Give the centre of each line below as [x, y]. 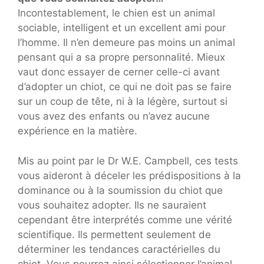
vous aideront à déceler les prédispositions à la [129, 175]
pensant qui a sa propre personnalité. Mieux [121, 57]
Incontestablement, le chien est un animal [116, 13]
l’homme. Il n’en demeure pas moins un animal [126, 42]
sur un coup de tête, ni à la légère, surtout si [123, 101]
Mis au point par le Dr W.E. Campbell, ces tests [128, 161]
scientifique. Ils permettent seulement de [114, 234]
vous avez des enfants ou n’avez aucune [114, 116]
